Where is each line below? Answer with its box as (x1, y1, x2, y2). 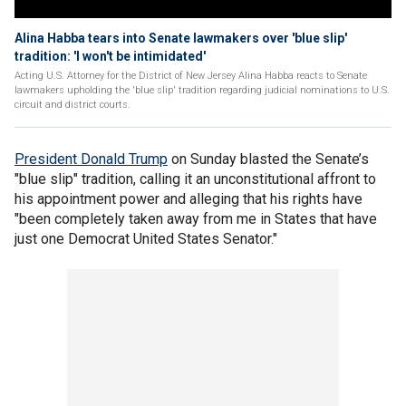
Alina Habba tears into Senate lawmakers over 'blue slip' (14, 31, 347, 45)
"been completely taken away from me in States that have (14, 210, 377, 227)
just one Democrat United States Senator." (14, 230, 277, 247)
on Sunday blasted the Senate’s (168, 150, 369, 168)
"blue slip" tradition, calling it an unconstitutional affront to (14, 170, 376, 188)
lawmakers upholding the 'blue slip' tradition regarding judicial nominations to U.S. (14, 84, 390, 96)
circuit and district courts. (14, 99, 130, 111)
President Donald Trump (14, 150, 168, 168)
